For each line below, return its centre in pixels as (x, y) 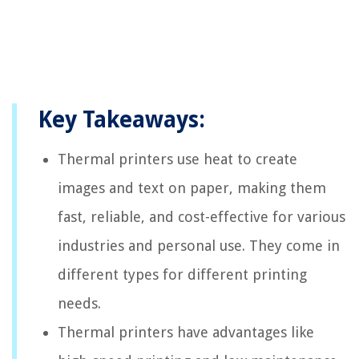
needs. (79, 303)
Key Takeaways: (121, 119)
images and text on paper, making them (192, 188)
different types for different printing (182, 274)
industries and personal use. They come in (199, 245)
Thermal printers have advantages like (186, 332)
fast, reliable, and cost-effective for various (202, 216)
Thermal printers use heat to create (177, 159)
